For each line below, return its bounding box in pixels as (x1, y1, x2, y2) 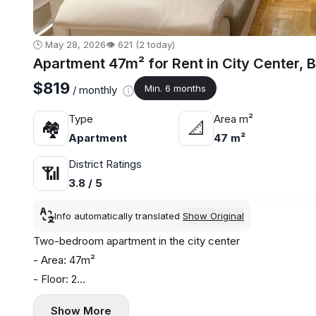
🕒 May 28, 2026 (33, 39, 106, 51)
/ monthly (70, 83, 120, 97)
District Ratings (68, 157, 142, 171)
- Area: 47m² (33, 253, 95, 267)
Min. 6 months (145, 83, 206, 95)
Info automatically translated (54, 210, 183, 222)
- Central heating (33, 291, 114, 305)
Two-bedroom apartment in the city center (33, 234, 240, 248)
